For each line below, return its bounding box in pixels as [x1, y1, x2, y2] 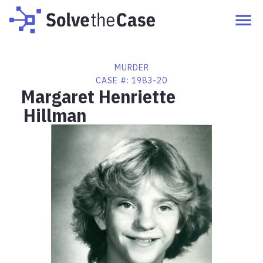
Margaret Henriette [21, 84, 176, 109]
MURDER [114, 62, 149, 73]
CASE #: [96, 75, 131, 86]
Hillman [23, 103, 86, 127]
